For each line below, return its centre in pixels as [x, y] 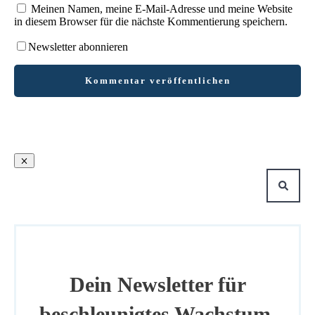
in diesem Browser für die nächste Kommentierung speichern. [151, 21]
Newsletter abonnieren [78, 46]
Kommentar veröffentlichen [157, 80]
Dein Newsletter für [157, 284]
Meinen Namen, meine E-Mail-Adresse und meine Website [162, 8]
